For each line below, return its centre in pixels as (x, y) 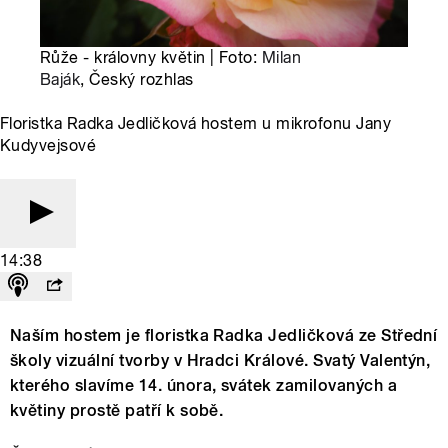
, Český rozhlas (137, 80)
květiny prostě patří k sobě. (117, 411)
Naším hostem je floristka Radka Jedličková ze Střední (224, 336)
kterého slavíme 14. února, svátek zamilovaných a (204, 386)
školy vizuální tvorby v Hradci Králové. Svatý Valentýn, (220, 361)
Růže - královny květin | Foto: (151, 58)
